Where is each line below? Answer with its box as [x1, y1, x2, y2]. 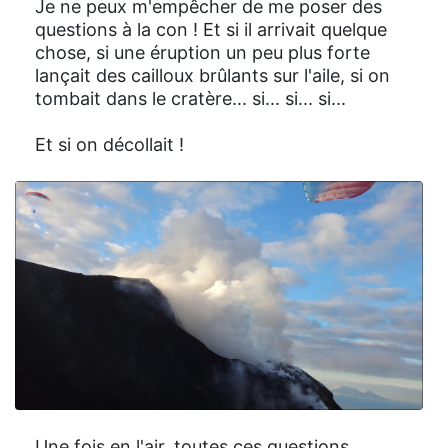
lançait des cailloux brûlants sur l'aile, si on [35, 64, 390, 86]
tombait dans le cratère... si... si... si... [35, 87, 346, 109]
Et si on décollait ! [35, 133, 184, 155]
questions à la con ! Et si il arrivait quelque [35, 18, 387, 40]
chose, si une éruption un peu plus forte [35, 41, 370, 63]
